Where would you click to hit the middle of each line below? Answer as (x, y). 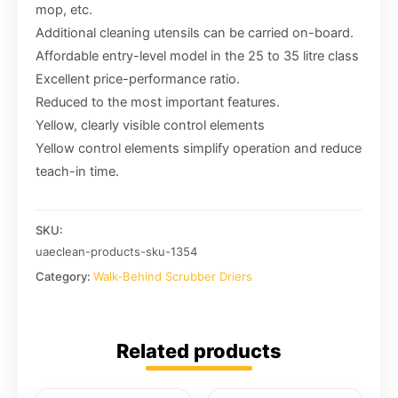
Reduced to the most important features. (158, 102)
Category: (64, 276)
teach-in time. (77, 171)
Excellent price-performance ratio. (138, 79)
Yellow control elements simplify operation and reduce (199, 148)
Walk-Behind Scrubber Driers (173, 276)
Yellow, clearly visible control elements (150, 125)
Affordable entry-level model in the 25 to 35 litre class (197, 56)
